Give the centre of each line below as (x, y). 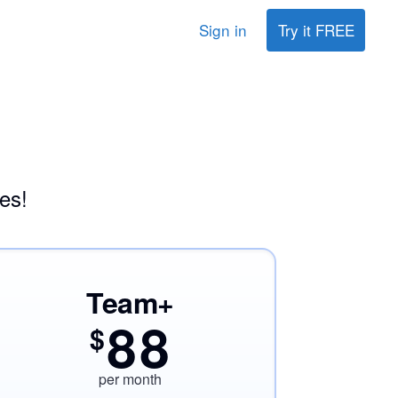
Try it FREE (316, 30)
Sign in (223, 30)
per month (130, 379)
